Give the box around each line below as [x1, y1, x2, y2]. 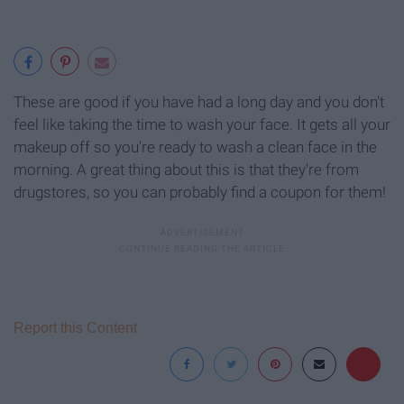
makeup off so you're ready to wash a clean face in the [14, 138, 377, 157]
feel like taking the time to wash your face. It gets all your [14, 115, 390, 134]
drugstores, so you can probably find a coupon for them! [14, 183, 386, 202]
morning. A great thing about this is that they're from [14, 161, 359, 179]
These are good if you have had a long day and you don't [14, 93, 384, 112]
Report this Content [14, 320, 137, 336]
